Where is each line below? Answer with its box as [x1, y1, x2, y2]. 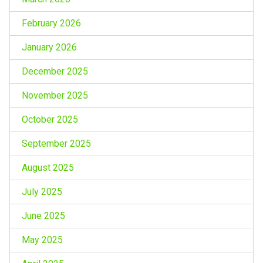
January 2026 [21, 41, 77, 53]
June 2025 [21, 210, 65, 221]
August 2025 [21, 161, 74, 173]
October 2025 [21, 113, 78, 125]
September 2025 [21, 137, 91, 149]
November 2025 [21, 89, 88, 101]
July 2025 [21, 186, 62, 197]
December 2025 [21, 65, 88, 77]
